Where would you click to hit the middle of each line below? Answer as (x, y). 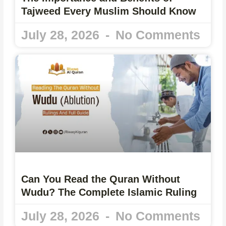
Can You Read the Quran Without (101, 179)
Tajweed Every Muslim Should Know (109, 11)
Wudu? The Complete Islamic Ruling (109, 192)
